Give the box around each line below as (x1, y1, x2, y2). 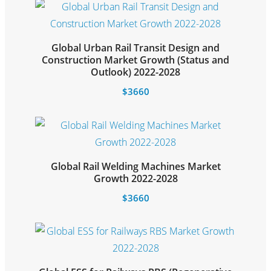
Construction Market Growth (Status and (42, 53, 229, 67)
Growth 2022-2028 (93, 171, 178, 185)
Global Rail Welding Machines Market (50, 159, 221, 173)
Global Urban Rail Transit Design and (51, 41, 220, 54)
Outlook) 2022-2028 (91, 65, 180, 79)
